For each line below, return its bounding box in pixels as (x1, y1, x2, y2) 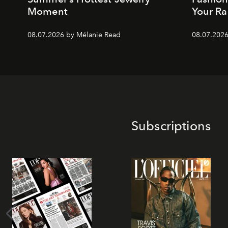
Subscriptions (131, 118, 211, 134)
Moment (27, 5, 68, 18)
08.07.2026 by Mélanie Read (27, 31, 121, 40)
